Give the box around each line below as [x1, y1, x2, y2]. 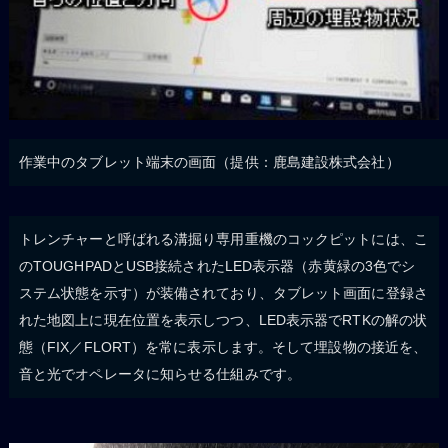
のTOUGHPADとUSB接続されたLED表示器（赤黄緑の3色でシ [18, 257, 416, 274]
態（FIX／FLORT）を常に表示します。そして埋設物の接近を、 [18, 338, 428, 355]
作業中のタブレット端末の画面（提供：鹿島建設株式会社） [18, 153, 400, 170]
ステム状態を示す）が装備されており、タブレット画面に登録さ [18, 284, 428, 301]
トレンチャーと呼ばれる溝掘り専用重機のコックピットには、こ [18, 230, 428, 247]
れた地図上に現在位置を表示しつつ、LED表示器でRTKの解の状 [18, 311, 428, 328]
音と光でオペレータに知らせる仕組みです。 [18, 365, 301, 382]
